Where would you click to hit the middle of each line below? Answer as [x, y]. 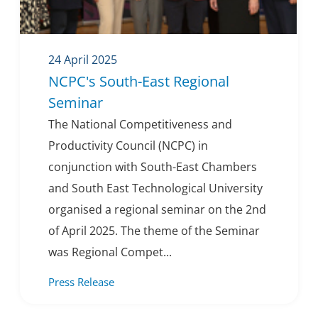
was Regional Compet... [110, 252]
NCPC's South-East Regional [139, 82]
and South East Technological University [155, 188]
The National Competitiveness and [140, 125]
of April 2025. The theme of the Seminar [154, 231]
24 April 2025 [83, 60]
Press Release [81, 282]
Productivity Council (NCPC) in [128, 146]
